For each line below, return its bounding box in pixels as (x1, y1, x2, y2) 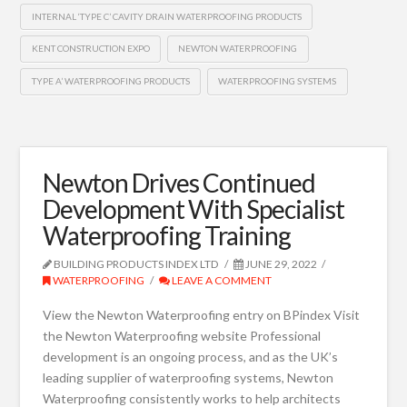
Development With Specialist (43, 193, 345, 224)
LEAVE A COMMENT (169, 273, 272, 287)
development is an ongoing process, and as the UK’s (43, 349, 339, 365)
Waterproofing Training (43, 219, 292, 251)
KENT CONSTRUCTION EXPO (31, 43, 150, 55)
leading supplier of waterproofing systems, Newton (43, 370, 334, 386)
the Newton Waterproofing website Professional (43, 328, 322, 344)
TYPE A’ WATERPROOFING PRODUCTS (31, 75, 190, 87)
